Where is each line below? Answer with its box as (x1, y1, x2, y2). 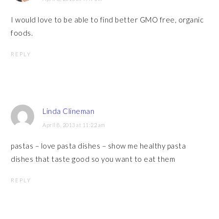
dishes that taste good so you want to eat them (11, 154, 175, 163)
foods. (11, 28, 33, 37)
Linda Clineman (43, 107, 95, 115)
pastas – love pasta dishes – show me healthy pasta (11, 141, 186, 150)
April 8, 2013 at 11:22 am (43, 122, 106, 128)
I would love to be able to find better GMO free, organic (11, 15, 204, 24)
